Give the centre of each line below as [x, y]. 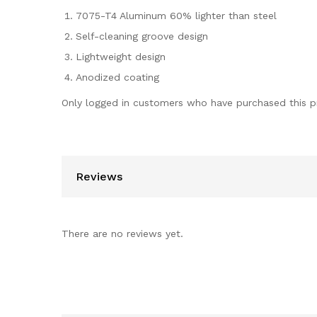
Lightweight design [121, 56]
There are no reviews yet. [122, 233]
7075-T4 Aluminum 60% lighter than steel [176, 15]
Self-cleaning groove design [142, 36]
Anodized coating [117, 77]
